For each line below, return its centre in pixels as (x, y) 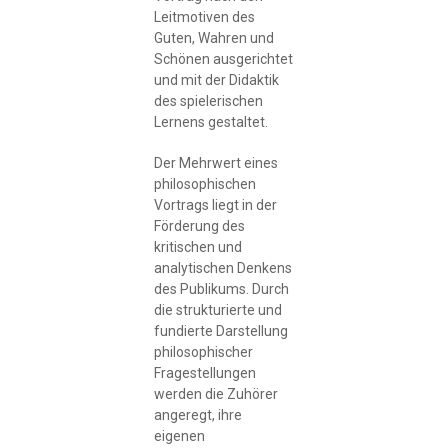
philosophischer (203, 351)
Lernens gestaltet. (210, 122)
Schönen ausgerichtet (223, 59)
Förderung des (199, 225)
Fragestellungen (204, 372)
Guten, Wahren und (213, 38)
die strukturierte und (217, 309)
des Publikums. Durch (221, 288)
